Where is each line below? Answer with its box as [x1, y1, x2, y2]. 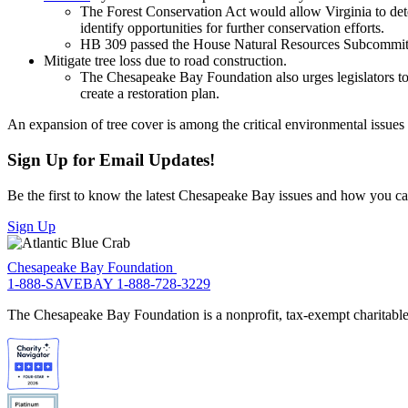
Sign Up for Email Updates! [7, 150, 215, 169]
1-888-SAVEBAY [7, 276, 117, 292]
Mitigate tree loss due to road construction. [44, 53, 287, 69]
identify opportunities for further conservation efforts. [80, 20, 392, 36]
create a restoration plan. [80, 86, 223, 102]
